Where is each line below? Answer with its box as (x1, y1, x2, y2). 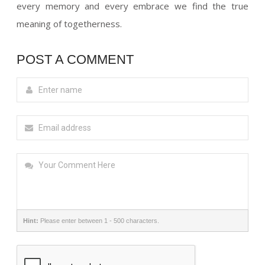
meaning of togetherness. (17, 17, 122, 30)
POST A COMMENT (17, 51, 134, 67)
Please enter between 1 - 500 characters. (38, 216, 160, 224)
